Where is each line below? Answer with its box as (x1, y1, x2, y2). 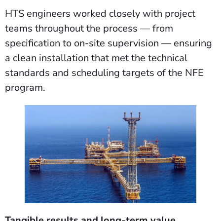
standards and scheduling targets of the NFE (5, 66, 204, 80)
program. (5, 81, 48, 95)
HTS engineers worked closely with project (5, 7, 195, 21)
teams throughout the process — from (5, 22, 173, 36)
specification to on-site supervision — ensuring (5, 37, 212, 50)
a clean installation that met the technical (5, 51, 187, 65)
